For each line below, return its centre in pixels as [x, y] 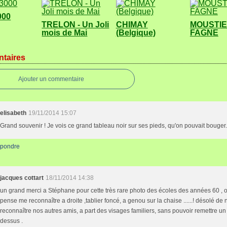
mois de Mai [65, 33]
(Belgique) [136, 33]
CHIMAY [132, 25]
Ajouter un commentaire [51, 79]
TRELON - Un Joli [75, 25]
